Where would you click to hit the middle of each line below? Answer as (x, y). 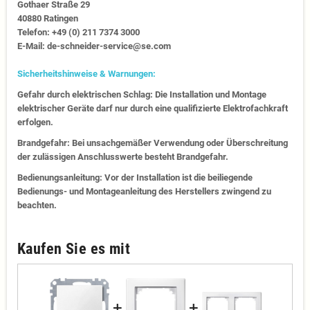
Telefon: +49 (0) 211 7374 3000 (79, 33)
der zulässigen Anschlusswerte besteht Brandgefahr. (123, 157)
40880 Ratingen (48, 19)
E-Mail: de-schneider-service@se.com (94, 46)
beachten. (37, 206)
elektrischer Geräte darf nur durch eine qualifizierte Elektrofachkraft (153, 109)
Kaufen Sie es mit (74, 249)
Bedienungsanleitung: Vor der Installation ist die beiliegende (135, 178)
